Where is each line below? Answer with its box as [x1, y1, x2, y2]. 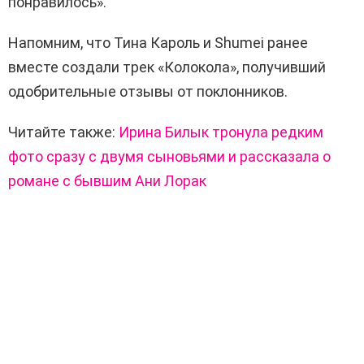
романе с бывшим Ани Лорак [8, 172, 206, 190]
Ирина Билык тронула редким [119, 123, 323, 141]
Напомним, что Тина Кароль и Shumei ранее [8, 34, 308, 52]
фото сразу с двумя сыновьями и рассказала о [8, 148, 331, 166]
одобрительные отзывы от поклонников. [8, 83, 288, 101]
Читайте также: [8, 123, 119, 141]
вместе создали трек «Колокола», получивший [8, 58, 326, 76]
